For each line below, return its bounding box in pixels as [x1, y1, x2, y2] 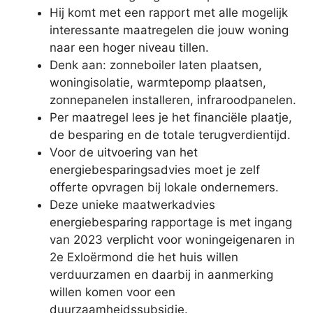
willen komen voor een [50, 285, 175, 300]
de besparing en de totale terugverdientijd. [50, 128, 291, 143]
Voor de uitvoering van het [50, 145, 198, 160]
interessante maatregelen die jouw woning [50, 23, 289, 38]
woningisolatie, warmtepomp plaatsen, [50, 75, 266, 90]
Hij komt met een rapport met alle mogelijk [50, 6, 288, 20]
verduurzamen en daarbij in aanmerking [50, 268, 273, 282]
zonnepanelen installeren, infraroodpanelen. [50, 93, 296, 108]
